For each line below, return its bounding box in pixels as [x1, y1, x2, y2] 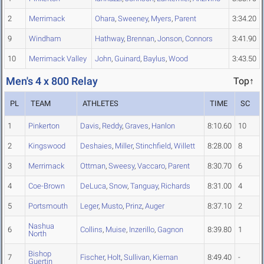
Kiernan [153, 253, 178, 262]
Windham [29, 34, 61, 44]
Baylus [143, 54, 166, 64]
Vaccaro [137, 161, 165, 171]
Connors [185, 34, 213, 44]
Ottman [80, 161, 105, 171]
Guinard [114, 54, 140, 64]
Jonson [157, 34, 182, 44]
